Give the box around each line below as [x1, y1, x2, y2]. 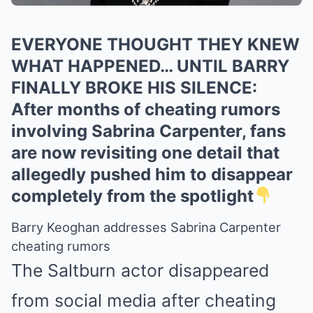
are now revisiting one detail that [11, 142, 279, 163]
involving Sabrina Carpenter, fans [11, 120, 286, 141]
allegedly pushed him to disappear [11, 163, 293, 184]
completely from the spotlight [11, 185, 254, 206]
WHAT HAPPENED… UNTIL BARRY [11, 55, 289, 76]
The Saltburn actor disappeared [11, 259, 269, 281]
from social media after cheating [11, 289, 276, 311]
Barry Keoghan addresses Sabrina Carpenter [11, 219, 281, 235]
